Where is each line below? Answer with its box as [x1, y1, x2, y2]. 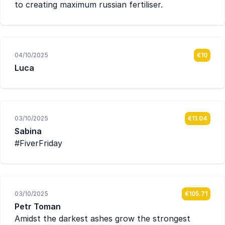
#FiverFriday [15, 138, 62, 148]
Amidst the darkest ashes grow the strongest [15, 213, 190, 223]
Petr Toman [15, 201, 61, 211]
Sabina [15, 126, 42, 136]
